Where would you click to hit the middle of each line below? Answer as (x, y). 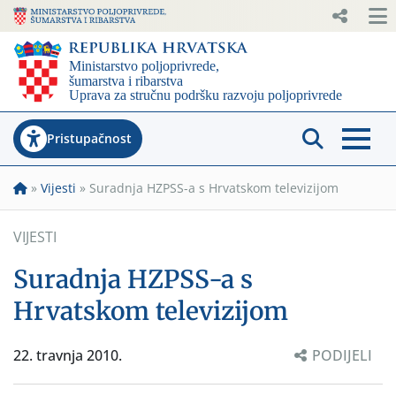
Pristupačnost (89, 138)
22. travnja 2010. (68, 355)
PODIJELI (342, 355)
